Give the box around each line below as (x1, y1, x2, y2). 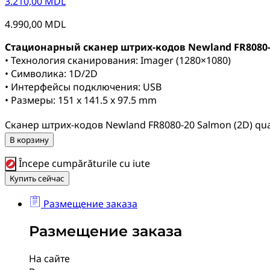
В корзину (10, 134, 49, 146)
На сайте (29, 252, 70, 266)
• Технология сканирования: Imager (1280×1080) (5, 54, 231, 67)
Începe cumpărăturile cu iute (16, 157, 150, 171)
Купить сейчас (10, 173, 64, 184)
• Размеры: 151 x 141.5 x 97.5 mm (5, 93, 157, 107)
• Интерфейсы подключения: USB (5, 80, 162, 94)
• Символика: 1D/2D (5, 67, 98, 81)
